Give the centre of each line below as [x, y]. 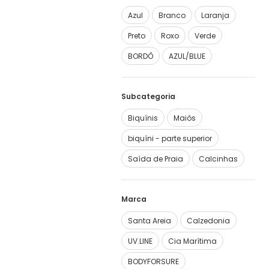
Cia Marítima [192, 241]
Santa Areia [150, 221]
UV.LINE [140, 241]
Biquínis [143, 118]
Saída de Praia [156, 159]
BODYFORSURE [153, 261]
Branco [172, 15]
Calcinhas [218, 159]
